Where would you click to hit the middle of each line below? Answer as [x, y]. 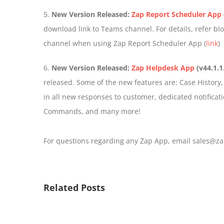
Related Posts [74, 187]
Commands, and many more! [92, 111]
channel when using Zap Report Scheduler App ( [125, 43]
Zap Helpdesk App [163, 68]
